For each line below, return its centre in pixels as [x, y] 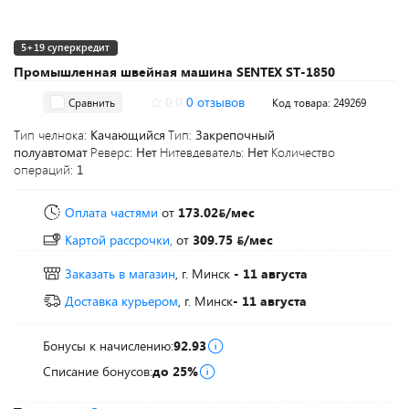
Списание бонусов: [98, 371]
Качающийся [128, 135]
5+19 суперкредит [65, 47]
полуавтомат [51, 152]
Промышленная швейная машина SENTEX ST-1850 [174, 72]
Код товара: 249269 [319, 102]
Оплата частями [111, 212]
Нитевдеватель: [204, 152]
